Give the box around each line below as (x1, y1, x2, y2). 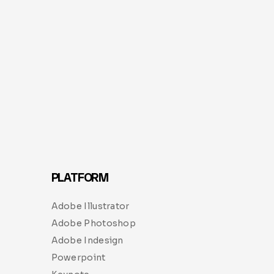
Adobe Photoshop (51, 217, 136, 229)
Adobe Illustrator (51, 200, 130, 212)
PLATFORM (51, 169, 108, 185)
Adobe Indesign (51, 234, 124, 246)
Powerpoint (51, 251, 106, 263)
